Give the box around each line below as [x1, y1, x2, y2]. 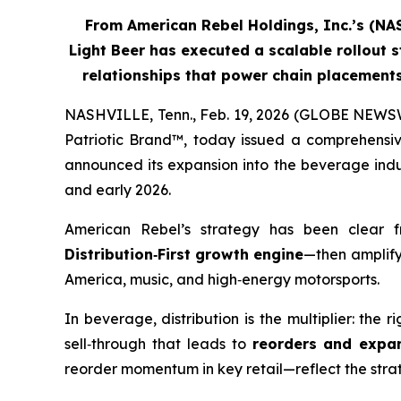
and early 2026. [64, 180, 171, 199]
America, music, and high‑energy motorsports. [64, 269, 380, 288]
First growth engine [158, 244, 304, 263]
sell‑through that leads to [64, 334, 252, 353]
